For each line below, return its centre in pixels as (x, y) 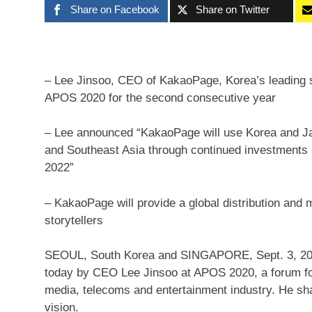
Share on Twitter (233, 9)
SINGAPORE (215, 255)
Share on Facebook (115, 9)
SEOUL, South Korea (100, 255)
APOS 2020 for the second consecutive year (160, 97)
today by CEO (83, 273)
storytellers (74, 220)
